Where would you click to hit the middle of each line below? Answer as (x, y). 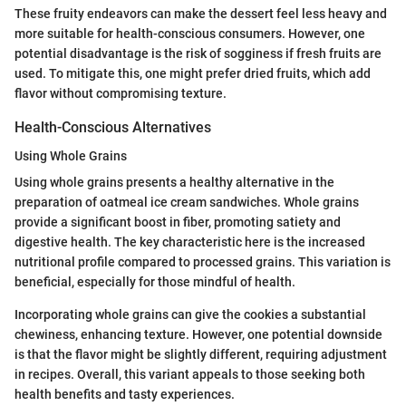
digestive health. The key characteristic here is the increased (190, 242)
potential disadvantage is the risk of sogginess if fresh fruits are (198, 53)
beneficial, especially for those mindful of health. (155, 282)
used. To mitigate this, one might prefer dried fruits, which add (193, 73)
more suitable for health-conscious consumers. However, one (190, 33)
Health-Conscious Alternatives (113, 127)
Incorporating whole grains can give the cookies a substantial (190, 314)
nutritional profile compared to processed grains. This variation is (203, 262)
